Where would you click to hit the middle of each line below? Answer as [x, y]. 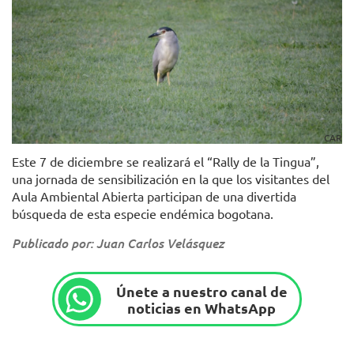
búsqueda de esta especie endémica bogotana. [143, 214]
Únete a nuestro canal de [201, 291]
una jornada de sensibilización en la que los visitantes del [171, 179]
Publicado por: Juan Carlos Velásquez [118, 243]
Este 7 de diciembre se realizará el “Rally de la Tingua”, [166, 162]
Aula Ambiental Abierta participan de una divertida [154, 196]
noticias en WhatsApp [202, 307]
